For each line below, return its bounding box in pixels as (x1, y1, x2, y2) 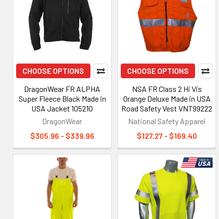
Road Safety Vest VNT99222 (121, 104, 212, 113)
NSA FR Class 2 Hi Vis (131, 84, 202, 93)
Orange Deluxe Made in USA (123, 94, 211, 103)
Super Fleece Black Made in (18, 94, 106, 103)
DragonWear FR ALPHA (24, 84, 100, 93)
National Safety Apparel (128, 116, 205, 126)
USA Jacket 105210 (31, 104, 93, 113)
